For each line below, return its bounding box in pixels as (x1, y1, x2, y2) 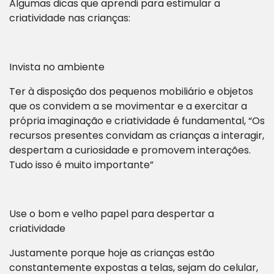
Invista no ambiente (9, 60, 105, 75)
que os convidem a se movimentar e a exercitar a (9, 99, 247, 114)
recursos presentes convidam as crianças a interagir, (9, 128, 264, 143)
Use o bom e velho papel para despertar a (9, 207, 214, 221)
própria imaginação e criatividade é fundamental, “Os (9, 114, 265, 128)
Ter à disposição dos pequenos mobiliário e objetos (9, 84, 253, 99)
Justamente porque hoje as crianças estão (9, 246, 215, 261)
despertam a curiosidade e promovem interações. (9, 143, 251, 158)
